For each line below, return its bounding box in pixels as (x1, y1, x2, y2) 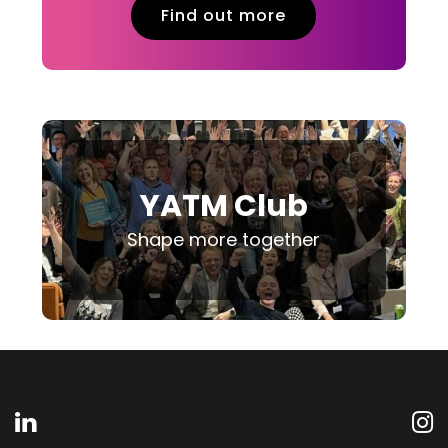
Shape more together (127, 227, 321, 253)
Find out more (161, 3, 287, 27)
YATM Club (139, 185, 308, 228)
